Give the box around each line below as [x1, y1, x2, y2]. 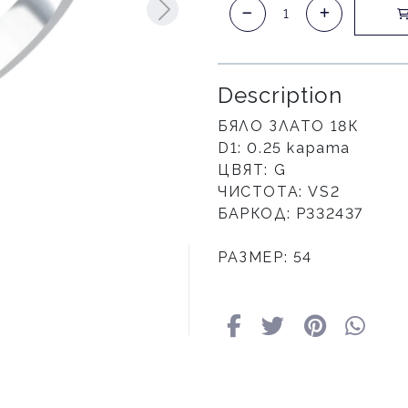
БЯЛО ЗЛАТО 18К [218, 117, 360, 136]
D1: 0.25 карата [218, 139, 351, 158]
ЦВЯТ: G [218, 161, 287, 179]
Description [218, 82, 342, 109]
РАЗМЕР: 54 [218, 249, 312, 267]
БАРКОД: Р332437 [218, 205, 363, 223]
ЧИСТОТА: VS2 [218, 183, 341, 201]
